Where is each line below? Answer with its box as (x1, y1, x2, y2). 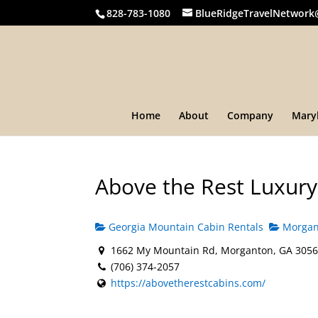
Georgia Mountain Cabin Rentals (106, 220, 264, 234)
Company (227, 109, 273, 122)
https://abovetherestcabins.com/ (111, 275, 266, 290)
